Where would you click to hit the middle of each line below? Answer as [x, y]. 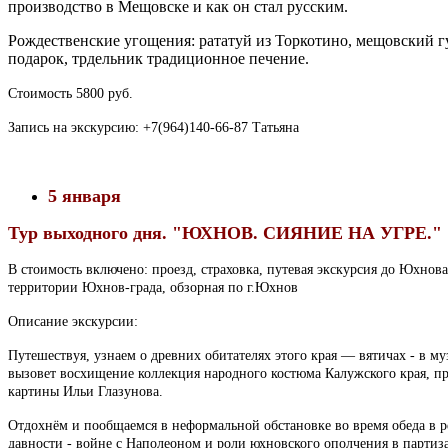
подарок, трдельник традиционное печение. [158, 58]
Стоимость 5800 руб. [70, 93]
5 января [84, 195]
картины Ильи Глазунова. [85, 391]
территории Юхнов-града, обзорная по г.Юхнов [153, 287]
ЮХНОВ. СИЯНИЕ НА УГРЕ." [312, 232]
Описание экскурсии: [73, 321]
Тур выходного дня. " [95, 232]
